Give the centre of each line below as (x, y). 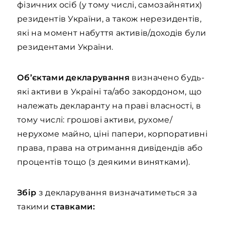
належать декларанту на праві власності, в (109, 106)
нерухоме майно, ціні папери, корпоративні (112, 134)
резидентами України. (65, 47)
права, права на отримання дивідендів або (110, 148)
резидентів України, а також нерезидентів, (109, 19)
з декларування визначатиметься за (117, 193)
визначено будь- (167, 78)
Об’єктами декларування (73, 78)
